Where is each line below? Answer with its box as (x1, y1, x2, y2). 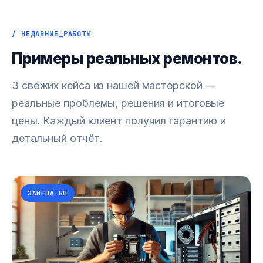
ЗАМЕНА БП (28, 189, 68, 197)
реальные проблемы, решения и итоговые (12, 97, 225, 109)
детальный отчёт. (12, 132, 103, 144)
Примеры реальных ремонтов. (12, 49, 242, 68)
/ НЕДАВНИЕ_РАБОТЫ (12, 29, 92, 39)
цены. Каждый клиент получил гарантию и (12, 114, 227, 127)
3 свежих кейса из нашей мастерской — (12, 79, 216, 92)
